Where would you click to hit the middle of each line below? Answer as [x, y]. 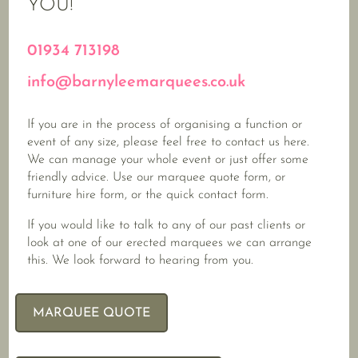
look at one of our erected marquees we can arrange [170, 243]
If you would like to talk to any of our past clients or [167, 225]
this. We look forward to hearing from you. [141, 261]
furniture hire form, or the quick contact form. [148, 195]
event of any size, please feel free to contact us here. [169, 142]
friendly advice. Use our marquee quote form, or [157, 177]
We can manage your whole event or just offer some [168, 160]
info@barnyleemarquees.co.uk [137, 82]
